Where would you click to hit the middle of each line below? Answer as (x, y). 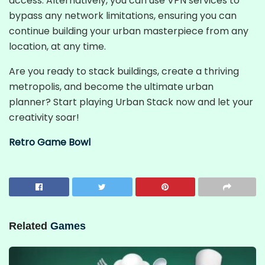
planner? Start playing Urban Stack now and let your (131, 102)
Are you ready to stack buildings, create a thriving (124, 71)
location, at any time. (57, 46)
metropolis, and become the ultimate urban (111, 86)
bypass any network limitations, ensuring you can (123, 15)
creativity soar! (44, 117)
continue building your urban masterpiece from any (129, 31)
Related (28, 226)
